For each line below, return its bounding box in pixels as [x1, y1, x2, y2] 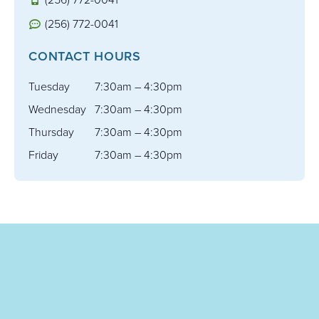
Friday [28, 147, 58, 163]
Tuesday [28, 78, 70, 95]
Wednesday [28, 101, 86, 117]
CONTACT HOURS [28, 47, 141, 66]
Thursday [28, 124, 74, 140]
